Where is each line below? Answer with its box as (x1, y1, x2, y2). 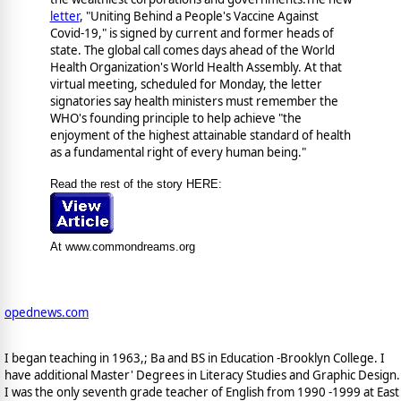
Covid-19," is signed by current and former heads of (49, 24, 334, 41)
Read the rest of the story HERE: (49, 176, 222, 191)
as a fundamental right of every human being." (49, 143, 306, 160)
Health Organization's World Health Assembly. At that (49, 58, 342, 75)
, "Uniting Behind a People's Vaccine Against (79, 7, 319, 24)
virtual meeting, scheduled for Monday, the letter (49, 75, 322, 92)
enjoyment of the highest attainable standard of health (49, 126, 351, 143)
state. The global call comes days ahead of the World (49, 41, 335, 58)
